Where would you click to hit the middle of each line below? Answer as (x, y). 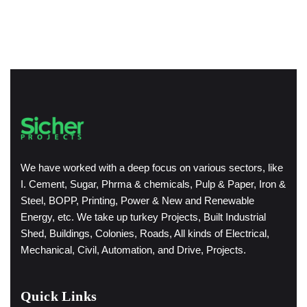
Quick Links (59, 296)
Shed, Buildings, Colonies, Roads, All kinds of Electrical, (145, 233)
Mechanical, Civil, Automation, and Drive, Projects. (133, 249)
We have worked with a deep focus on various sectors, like (152, 167)
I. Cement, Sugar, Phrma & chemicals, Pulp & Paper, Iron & (153, 184)
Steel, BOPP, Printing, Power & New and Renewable (137, 200)
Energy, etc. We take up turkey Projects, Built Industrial (143, 217)
